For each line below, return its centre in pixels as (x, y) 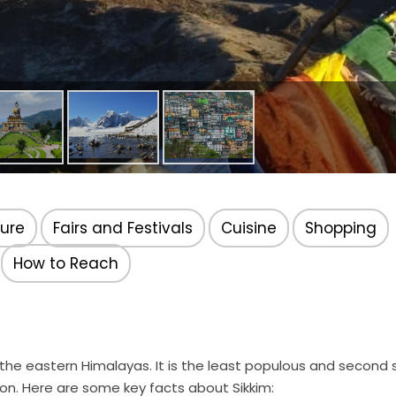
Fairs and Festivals (123, 228)
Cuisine (249, 228)
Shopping (341, 228)
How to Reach (65, 263)
